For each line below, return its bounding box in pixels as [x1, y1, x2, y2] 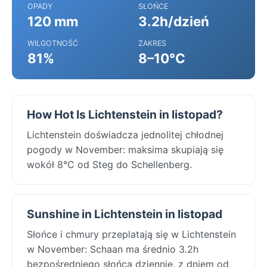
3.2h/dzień [138, 13, 209, 29]
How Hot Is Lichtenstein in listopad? [27, 107, 223, 122]
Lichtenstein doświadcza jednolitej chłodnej [27, 128, 223, 141]
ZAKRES [138, 38, 166, 48]
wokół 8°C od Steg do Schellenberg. [27, 158, 192, 170]
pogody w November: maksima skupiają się [27, 143, 223, 156]
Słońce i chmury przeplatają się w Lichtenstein [27, 228, 236, 240]
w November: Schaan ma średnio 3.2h [27, 243, 198, 255]
